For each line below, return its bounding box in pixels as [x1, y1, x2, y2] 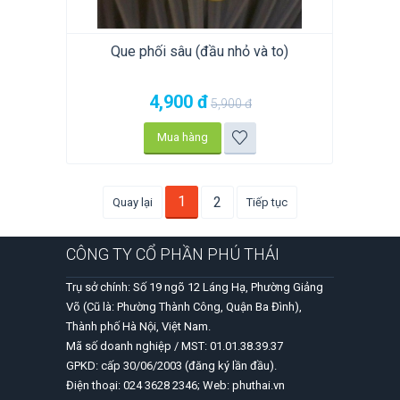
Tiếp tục [246, 196, 287, 210]
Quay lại [112, 196, 153, 210]
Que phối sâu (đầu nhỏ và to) [111, 43, 288, 61]
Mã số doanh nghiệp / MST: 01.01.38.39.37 [66, 339, 283, 354]
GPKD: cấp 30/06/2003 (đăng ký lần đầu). [66, 359, 277, 373]
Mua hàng [156, 130, 208, 145]
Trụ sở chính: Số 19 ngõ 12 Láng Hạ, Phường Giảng [66, 280, 323, 295]
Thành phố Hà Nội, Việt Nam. [66, 320, 211, 334]
